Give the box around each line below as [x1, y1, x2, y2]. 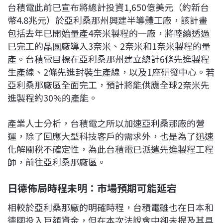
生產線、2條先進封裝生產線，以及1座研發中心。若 [7, 65, 215, 78]
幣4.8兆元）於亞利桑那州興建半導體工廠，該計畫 [7, 13, 208, 26]
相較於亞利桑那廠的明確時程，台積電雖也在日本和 [7, 200, 214, 214]
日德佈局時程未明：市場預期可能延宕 [7, 180, 177, 195]
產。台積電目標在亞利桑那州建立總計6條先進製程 [7, 52, 210, 65]
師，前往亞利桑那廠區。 [7, 155, 106, 168]
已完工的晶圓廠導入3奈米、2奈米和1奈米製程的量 [7, 39, 211, 52]
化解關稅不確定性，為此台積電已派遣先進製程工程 [7, 142, 214, 155]
